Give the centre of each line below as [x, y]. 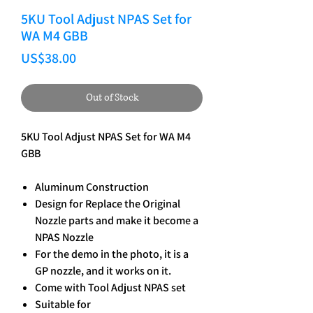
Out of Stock [112, 98]
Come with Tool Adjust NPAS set [110, 288]
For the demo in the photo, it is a [112, 254]
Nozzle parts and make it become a [117, 221]
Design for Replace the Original [108, 204]
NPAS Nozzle [64, 238]
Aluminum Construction [92, 187]
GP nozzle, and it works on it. [103, 271]
